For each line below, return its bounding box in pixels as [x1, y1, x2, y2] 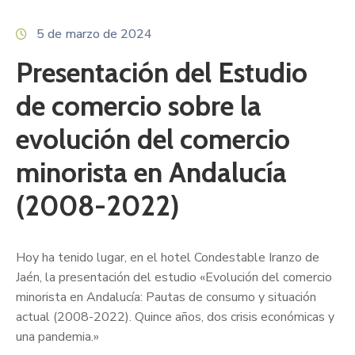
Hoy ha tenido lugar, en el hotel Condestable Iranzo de [16, 248, 319, 266]
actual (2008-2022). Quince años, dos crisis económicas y [16, 307, 334, 326]
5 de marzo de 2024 [36, 25, 152, 43]
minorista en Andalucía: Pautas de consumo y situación [16, 288, 316, 306]
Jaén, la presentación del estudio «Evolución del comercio [16, 268, 332, 286]
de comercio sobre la [16, 88, 261, 123]
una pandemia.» [16, 327, 99, 345]
